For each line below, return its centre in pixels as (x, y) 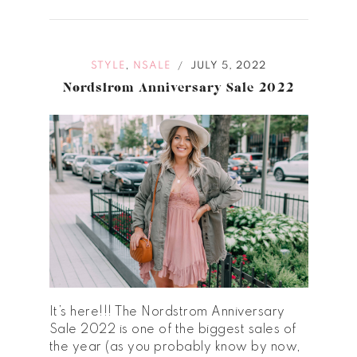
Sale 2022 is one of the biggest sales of (173, 330)
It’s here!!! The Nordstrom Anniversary (167, 312)
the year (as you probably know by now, (175, 347)
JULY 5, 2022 (229, 66)
